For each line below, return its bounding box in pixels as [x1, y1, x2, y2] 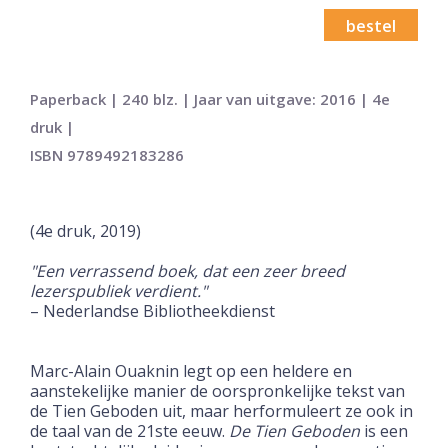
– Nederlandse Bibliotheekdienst [30, 299, 275, 322]
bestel [346, 14, 396, 37]
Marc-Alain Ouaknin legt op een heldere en [30, 359, 352, 382]
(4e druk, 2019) [30, 219, 141, 242]
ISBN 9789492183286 [30, 144, 184, 165]
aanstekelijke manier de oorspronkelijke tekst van [30, 379, 405, 402]
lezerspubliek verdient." [30, 279, 207, 302]
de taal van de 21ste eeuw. [30, 419, 229, 442]
